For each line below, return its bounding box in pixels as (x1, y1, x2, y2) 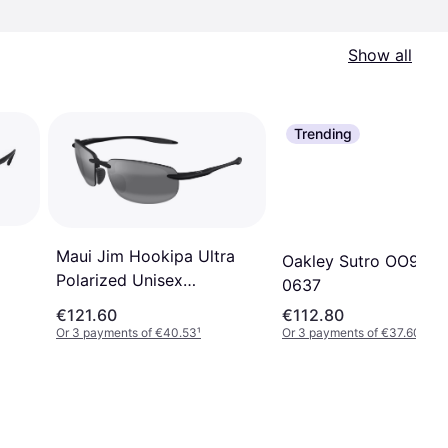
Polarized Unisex (56, 269, 183, 290)
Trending (294, 125, 352, 142)
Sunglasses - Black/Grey (56, 293, 240, 314)
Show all (348, 45, 412, 65)
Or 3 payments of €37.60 (282, 324, 421, 340)
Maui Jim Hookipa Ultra (56, 245, 235, 266)
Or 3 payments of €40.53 (56, 324, 197, 340)
